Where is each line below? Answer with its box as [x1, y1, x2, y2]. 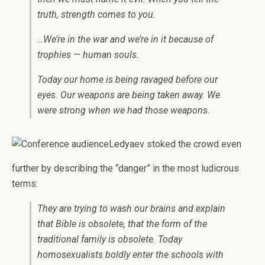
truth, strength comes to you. [37, 9, 156, 20]
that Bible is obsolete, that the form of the [37, 218, 207, 230]
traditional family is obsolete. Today [37, 234, 182, 245]
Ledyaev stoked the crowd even [109, 138, 241, 150]
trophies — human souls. [37, 49, 139, 60]
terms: [12, 178, 38, 189]
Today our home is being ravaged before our [37, 74, 218, 85]
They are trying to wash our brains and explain [37, 203, 225, 214]
